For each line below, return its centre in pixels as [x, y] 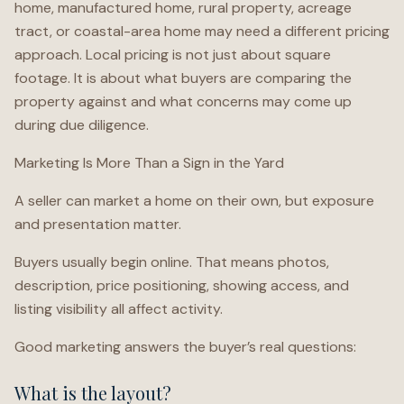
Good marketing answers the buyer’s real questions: [185, 347]
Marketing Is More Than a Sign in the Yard [149, 163]
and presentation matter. [98, 224]
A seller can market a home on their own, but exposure [194, 201]
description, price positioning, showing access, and [182, 285]
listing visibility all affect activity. [119, 309]
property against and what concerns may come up [183, 101]
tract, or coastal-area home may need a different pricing [202, 31]
